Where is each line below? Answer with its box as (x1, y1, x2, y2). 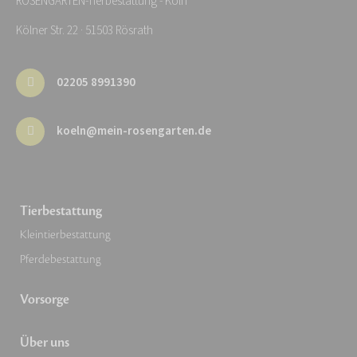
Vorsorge (20, 290, 69, 308)
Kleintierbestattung (20, 226, 111, 242)
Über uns (20, 333, 69, 351)
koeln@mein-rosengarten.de (57, 123, 211, 140)
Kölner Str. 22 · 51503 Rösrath (16, 22, 153, 39)
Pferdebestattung (20, 251, 101, 267)
